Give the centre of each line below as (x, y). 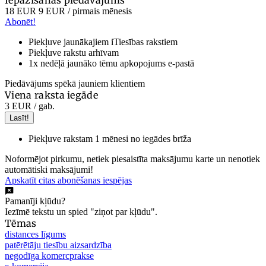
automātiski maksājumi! (49, 169)
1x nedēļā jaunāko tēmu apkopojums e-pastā (111, 63)
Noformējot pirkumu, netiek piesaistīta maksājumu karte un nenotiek (132, 159)
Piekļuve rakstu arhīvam (74, 52)
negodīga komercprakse (49, 255)
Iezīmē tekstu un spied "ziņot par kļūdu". (81, 211)
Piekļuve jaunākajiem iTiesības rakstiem (103, 42)
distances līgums (35, 234)
